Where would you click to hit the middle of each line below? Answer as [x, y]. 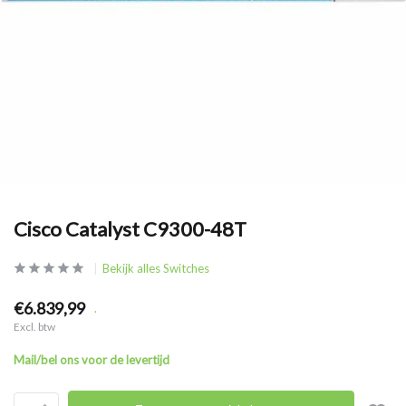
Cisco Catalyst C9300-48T [130, 229]
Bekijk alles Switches [156, 268]
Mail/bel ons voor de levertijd [92, 360]
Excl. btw [34, 327]
